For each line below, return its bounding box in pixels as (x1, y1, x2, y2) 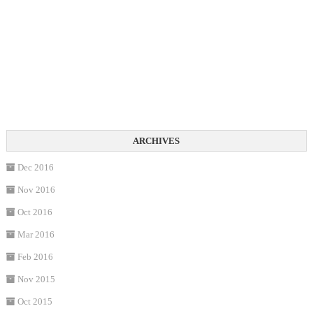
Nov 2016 (17, 184, 55, 196)
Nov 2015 (17, 274, 55, 285)
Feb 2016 (17, 252, 53, 263)
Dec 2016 (17, 162, 54, 173)
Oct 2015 (17, 296, 52, 307)
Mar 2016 (17, 229, 54, 240)
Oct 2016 (17, 207, 52, 218)
